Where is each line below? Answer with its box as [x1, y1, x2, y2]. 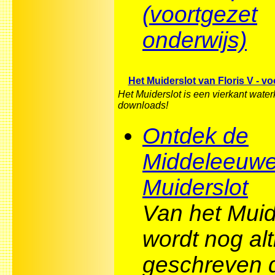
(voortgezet [142, 1, 257, 27]
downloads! [118, 100, 168, 111]
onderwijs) [142, 27, 247, 53]
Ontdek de [142, 123, 249, 149]
